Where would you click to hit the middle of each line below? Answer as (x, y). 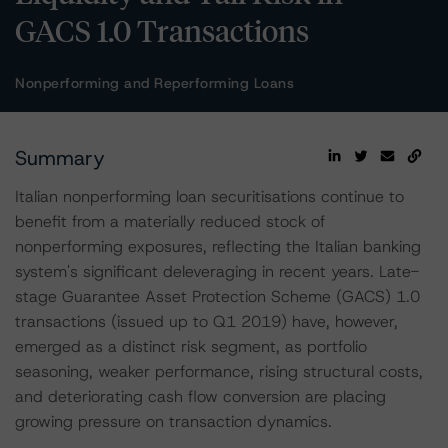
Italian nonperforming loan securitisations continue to (209, 196)
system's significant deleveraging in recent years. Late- (217, 271)
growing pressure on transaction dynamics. (173, 421)
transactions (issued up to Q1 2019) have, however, (206, 321)
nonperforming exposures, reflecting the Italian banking (218, 246)
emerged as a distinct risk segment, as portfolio (191, 346)
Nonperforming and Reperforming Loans (154, 83)
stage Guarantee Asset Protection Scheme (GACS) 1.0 (217, 296)
